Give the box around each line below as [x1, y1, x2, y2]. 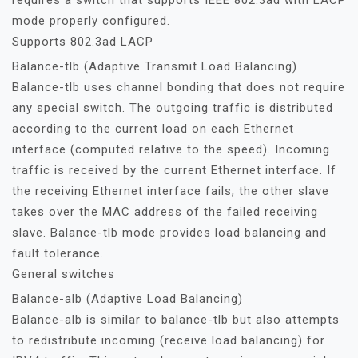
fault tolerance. [12, 246, 104, 261]
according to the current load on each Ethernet [12, 121, 294, 136]
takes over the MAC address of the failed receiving [12, 205, 318, 219]
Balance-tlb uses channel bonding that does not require [12, 80, 345, 94]
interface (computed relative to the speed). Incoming [12, 142, 330, 157]
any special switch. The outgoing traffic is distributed [12, 101, 333, 115]
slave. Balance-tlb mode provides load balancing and [12, 225, 327, 240]
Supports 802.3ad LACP [12, 34, 153, 49]
